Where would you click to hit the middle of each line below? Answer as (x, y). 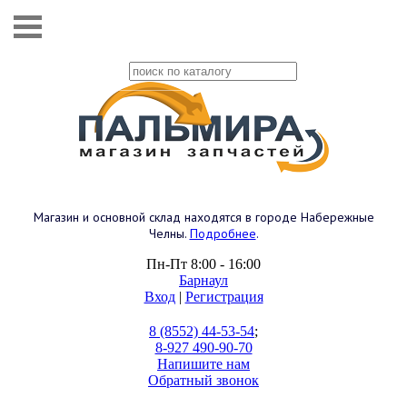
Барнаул (203, 280)
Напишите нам (203, 364)
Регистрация (224, 297)
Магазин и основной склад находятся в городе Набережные (203, 217)
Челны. (167, 233)
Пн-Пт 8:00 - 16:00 (203, 264)
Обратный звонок (203, 380)
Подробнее (223, 233)
